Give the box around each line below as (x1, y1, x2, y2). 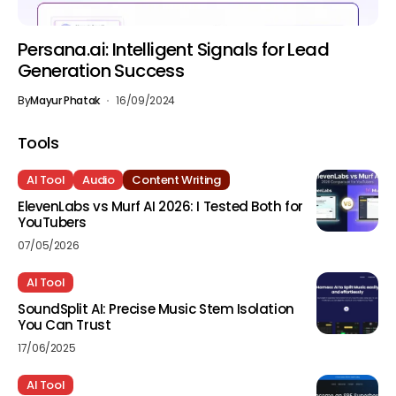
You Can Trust (18, 316, 111, 334)
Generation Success (18, 58, 185, 83)
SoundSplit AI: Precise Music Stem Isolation (18, 300, 294, 318)
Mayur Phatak (30, 93, 100, 108)
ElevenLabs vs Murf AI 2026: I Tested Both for (18, 197, 303, 216)
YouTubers (18, 213, 87, 232)
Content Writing (132, 171, 221, 188)
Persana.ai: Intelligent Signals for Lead (18, 37, 329, 62)
